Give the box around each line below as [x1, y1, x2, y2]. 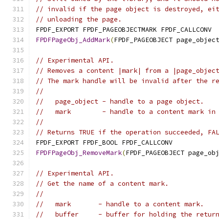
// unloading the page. [36, 15, 122, 23]
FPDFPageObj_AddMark [36, 36, 110, 44]
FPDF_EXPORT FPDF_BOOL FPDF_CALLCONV [36, 138, 173, 147]
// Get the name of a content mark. [36, 179, 169, 188]
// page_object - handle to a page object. [36, 97, 204, 106]
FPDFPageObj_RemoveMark [36, 149, 122, 157]
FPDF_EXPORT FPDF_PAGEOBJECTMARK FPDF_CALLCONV [36, 25, 212, 34]
